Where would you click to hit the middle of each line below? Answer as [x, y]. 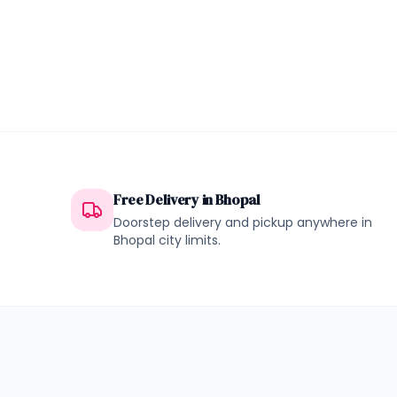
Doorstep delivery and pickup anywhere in [243, 222]
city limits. [188, 240]
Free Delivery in [164, 199]
